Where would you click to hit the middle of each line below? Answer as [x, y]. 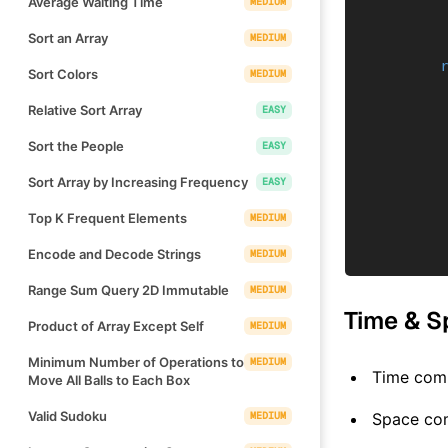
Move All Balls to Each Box [109, 379]
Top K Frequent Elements [107, 217]
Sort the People [76, 145]
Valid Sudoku [67, 415]
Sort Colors [63, 73]
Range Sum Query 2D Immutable [128, 289]
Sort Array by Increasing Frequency [138, 181]
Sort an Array [68, 37]
